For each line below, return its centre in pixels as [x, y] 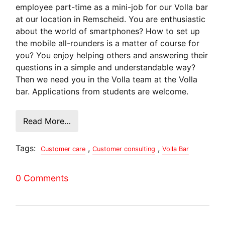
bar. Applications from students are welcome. [102, 91]
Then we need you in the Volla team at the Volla [107, 79]
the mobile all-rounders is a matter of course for [108, 43]
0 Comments [42, 178]
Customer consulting [124, 149]
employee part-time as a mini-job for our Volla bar [112, 7]
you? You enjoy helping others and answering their [112, 55]
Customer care [63, 149]
